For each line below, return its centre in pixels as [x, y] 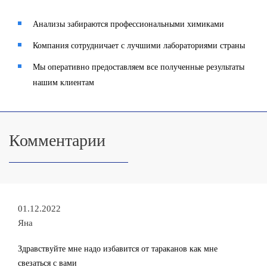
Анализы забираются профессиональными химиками [128, 24]
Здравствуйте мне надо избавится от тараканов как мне [118, 249]
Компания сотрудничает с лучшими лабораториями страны [139, 46]
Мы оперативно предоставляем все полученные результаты [139, 67]
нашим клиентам [63, 83]
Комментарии [57, 140]
